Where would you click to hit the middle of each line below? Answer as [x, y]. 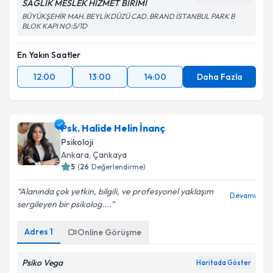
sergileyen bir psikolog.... [64, 204]
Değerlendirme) [119, 167]
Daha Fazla [219, 77]
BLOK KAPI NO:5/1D [55, 26]
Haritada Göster [224, 263]
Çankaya [110, 155]
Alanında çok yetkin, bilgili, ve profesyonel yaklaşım [116, 191]
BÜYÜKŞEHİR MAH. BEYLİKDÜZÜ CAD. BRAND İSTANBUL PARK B [128, 16]
